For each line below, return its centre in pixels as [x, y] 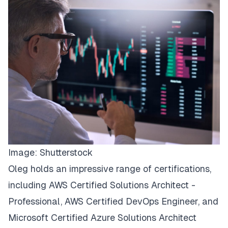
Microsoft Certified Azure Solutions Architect [102, 218]
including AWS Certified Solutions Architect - [102, 185]
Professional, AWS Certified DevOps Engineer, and [113, 202]
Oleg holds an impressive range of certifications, [110, 169]
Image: [24, 153]
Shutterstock [66, 153]
